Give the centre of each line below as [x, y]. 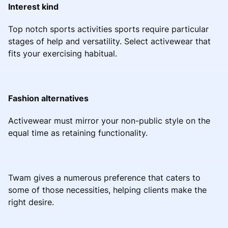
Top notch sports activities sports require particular [108, 29]
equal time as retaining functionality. [78, 133]
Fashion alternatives [48, 98]
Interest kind [33, 6]
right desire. [31, 202]
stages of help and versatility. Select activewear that [109, 41]
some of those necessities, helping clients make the [107, 190]
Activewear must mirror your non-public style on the [109, 120]
